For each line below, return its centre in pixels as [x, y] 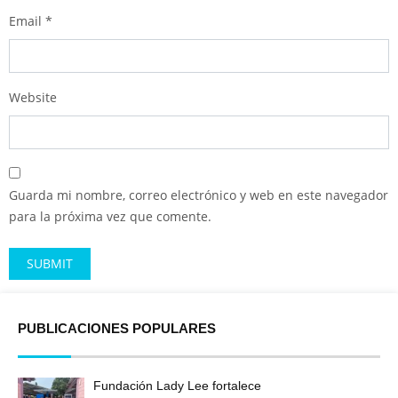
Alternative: [43, 303]
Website [33, 97]
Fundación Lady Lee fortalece [177, 385]
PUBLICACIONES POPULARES [117, 328]
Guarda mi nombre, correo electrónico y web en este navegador [199, 195]
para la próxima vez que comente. [110, 216]
